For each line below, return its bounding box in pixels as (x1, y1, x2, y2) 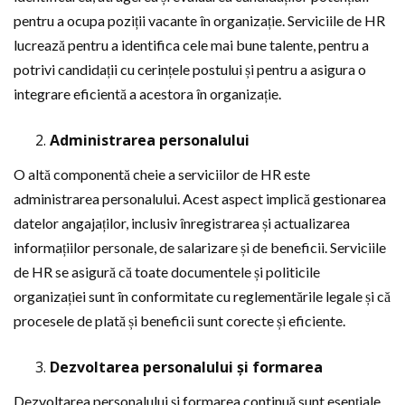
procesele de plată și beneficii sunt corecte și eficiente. (14, 312, 345, 329)
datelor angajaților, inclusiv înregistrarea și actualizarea (14, 214, 350, 231)
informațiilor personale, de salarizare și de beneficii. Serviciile (14, 239, 386, 256)
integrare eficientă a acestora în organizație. (14, 85, 281, 102)
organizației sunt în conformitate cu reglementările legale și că (14, 287, 391, 305)
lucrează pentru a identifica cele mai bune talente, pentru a (14, 36, 369, 53)
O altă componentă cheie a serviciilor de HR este (14, 165, 310, 183)
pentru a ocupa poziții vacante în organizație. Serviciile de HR (14, 12, 385, 29)
